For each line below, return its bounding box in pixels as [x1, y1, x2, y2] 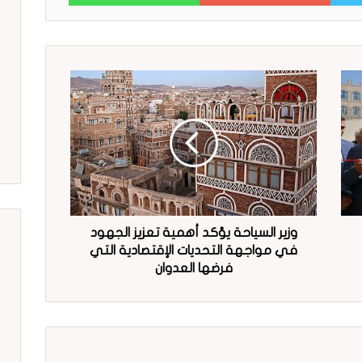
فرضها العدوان [154, 261, 233, 275]
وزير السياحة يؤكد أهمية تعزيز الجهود [90, 225, 297, 239]
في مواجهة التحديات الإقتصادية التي [90, 243, 297, 257]
